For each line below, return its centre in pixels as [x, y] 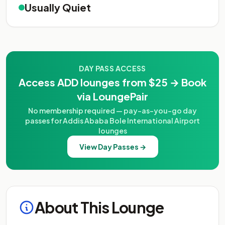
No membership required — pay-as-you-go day [113, 110]
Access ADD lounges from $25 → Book [113, 82]
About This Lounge [99, 207]
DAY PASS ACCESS [113, 68]
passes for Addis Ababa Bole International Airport [113, 121]
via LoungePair [113, 96]
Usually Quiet [58, 7]
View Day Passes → [113, 147]
